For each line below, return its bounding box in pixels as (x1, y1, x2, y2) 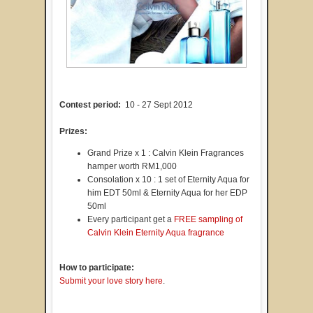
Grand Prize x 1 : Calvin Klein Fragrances (87, 148, 244, 159)
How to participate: (59, 263, 134, 273)
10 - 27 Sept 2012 (123, 100, 193, 110)
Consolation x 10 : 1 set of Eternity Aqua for (87, 175, 249, 185)
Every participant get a (87, 214, 174, 225)
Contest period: (59, 100, 123, 110)
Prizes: (59, 126, 89, 137)
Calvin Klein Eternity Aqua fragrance (87, 228, 224, 238)
